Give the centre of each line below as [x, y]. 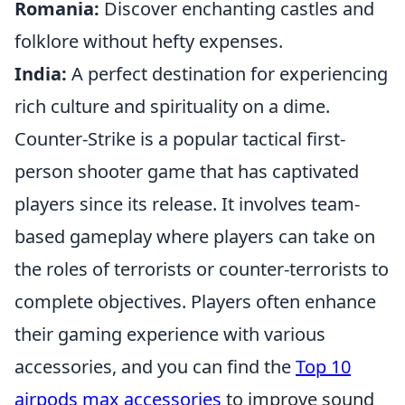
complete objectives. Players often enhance [195, 301]
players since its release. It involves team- [187, 204]
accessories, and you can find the [155, 367]
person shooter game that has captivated [187, 171]
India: [41, 74]
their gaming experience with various [170, 334]
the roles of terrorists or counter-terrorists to [202, 269]
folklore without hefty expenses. [149, 41]
